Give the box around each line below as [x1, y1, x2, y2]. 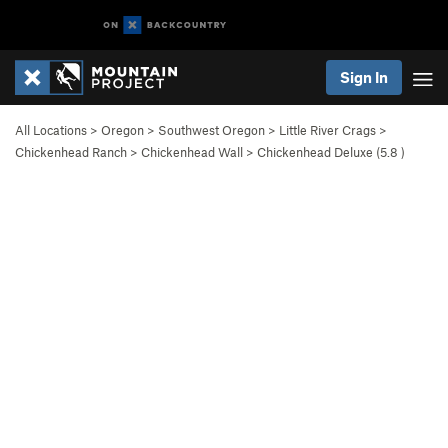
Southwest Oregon [158, 122, 265, 138]
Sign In [340, 68, 388, 86]
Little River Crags [279, 122, 376, 138]
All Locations [15, 122, 87, 138]
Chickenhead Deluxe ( [257, 144, 380, 160]
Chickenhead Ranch [15, 144, 127, 160]
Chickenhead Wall [141, 144, 243, 160]
